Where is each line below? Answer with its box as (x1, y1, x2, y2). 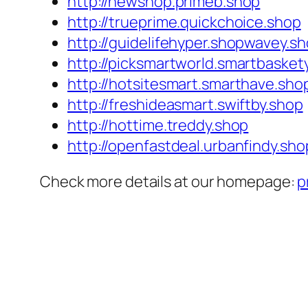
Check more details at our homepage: (40, 171, 298, 192)
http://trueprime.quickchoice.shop (67, 12, 301, 33)
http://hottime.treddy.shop (67, 115, 249, 136)
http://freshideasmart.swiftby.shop (67, 94, 303, 115)
